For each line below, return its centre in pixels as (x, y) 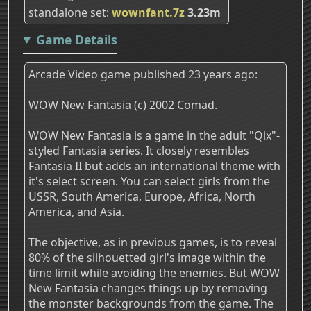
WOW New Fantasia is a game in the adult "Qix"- (154, 135)
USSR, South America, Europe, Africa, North (142, 196)
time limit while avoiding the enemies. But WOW (154, 272)
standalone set (67, 12)
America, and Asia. (76, 211)
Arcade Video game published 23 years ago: (143, 74)
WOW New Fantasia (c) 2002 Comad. (123, 104)
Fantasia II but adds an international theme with (154, 166)
